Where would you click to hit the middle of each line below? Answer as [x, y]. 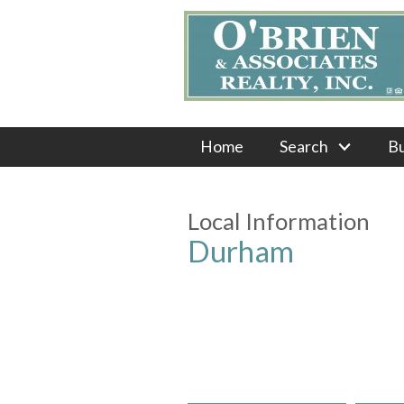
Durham [241, 250]
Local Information [279, 220]
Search [303, 146]
